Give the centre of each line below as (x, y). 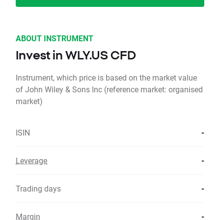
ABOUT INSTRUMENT (55, 38)
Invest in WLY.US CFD (76, 55)
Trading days (38, 189)
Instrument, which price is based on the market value (106, 78)
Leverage (31, 161)
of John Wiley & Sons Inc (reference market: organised (109, 89)
